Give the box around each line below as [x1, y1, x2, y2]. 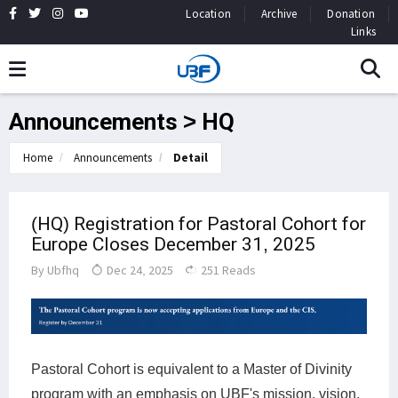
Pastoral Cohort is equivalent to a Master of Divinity [31, 362, 352, 378]
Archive [260, 6, 298, 21]
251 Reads [198, 262, 256, 278]
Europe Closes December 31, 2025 [31, 234, 315, 255]
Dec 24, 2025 [104, 262, 173, 278]
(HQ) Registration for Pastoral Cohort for [31, 213, 366, 235]
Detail [173, 150, 208, 165]
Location [186, 6, 231, 21]
